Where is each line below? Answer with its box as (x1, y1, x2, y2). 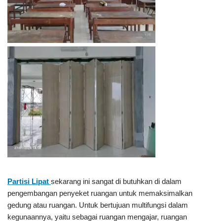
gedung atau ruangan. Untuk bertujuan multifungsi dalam (7, 201, 188, 209)
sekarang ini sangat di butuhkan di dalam (51, 177, 182, 185)
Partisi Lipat (7, 177, 51, 185)
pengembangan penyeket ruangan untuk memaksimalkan (7, 189, 192, 197)
